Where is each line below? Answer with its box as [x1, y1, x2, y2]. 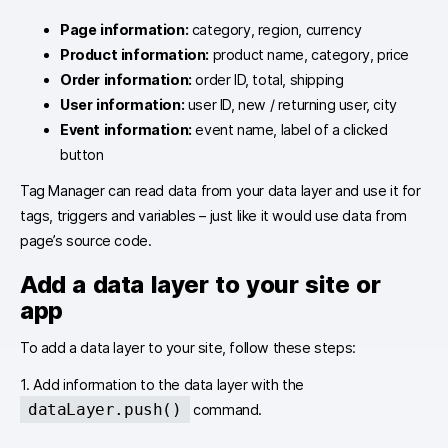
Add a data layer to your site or [20, 269, 381, 299]
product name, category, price [209, 45, 409, 63]
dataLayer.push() [28, 399, 182, 419]
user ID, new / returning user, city [184, 95, 401, 113]
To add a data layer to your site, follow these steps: [20, 339, 356, 357]
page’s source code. [20, 231, 152, 249]
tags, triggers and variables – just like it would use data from [20, 206, 407, 224]
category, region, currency [188, 20, 366, 38]
